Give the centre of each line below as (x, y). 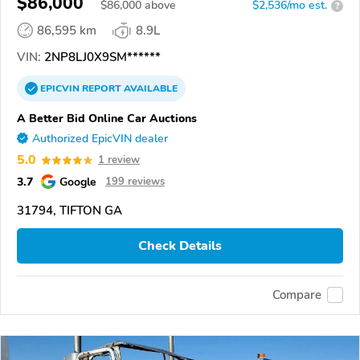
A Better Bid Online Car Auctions (107, 119)
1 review (119, 160)
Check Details (180, 246)
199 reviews (135, 182)
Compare (297, 295)
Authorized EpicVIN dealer (100, 139)
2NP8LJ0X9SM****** (101, 57)
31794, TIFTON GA (70, 211)
